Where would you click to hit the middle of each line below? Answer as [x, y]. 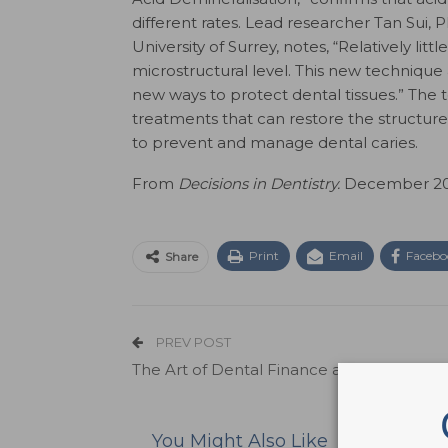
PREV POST [192, 342]
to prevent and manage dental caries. [275, 142]
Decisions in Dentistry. [259, 183]
